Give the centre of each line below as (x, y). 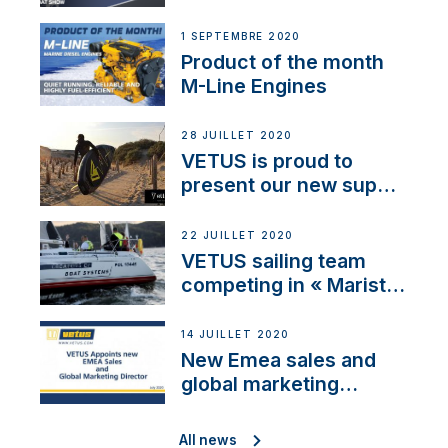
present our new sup (279, 185)
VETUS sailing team (274, 260)
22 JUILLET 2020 (237, 235)
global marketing (260, 383)
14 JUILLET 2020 (235, 334)
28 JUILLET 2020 (236, 136)
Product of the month (283, 61)
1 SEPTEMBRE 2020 (240, 37)
